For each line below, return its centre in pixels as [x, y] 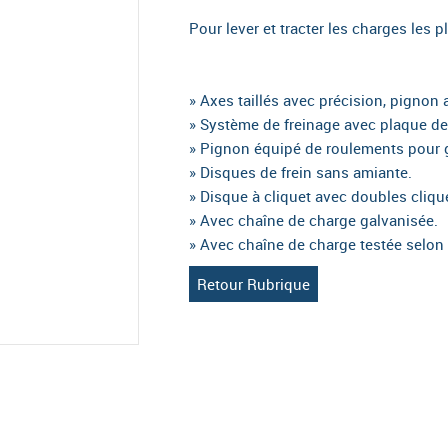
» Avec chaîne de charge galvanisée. [313, 220]
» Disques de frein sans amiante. [300, 172]
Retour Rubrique [253, 284]
